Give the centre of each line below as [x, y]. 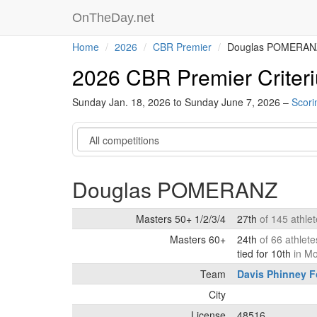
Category [98, 134]
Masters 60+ [198, 239]
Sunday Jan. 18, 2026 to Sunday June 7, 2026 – [182, 102]
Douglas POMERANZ [175, 189]
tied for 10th [265, 253]
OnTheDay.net [115, 18]
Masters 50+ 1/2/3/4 [181, 219]
